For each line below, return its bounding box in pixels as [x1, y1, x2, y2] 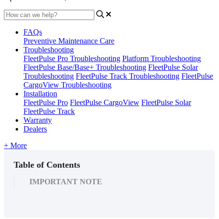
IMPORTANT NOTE [29, 177, 102, 186]
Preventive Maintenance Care [23, 36, 114, 45]
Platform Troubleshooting [122, 54, 201, 63]
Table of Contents [14, 159, 80, 170]
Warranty [23, 115, 52, 124]
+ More [4, 141, 27, 150]
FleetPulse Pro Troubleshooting [23, 54, 120, 63]
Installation [23, 89, 57, 98]
